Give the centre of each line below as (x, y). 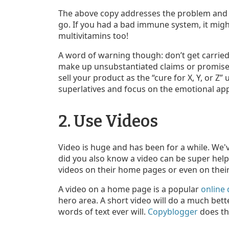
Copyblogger (173, 211)
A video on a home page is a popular (130, 189)
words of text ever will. (103, 211)
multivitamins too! (93, 36)
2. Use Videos (108, 121)
